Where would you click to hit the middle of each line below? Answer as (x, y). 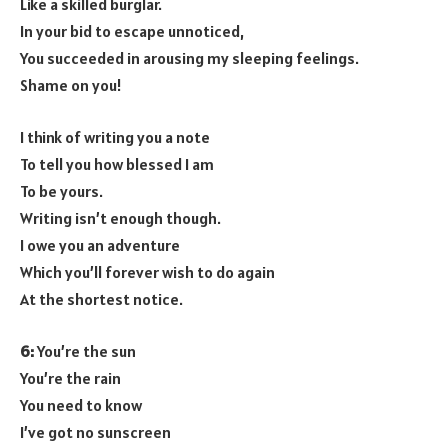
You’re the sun (85, 350)
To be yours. (61, 190)
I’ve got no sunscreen (95, 431)
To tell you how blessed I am (117, 163)
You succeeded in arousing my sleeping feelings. (189, 58)
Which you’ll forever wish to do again (147, 271)
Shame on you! (71, 85)
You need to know (81, 404)
